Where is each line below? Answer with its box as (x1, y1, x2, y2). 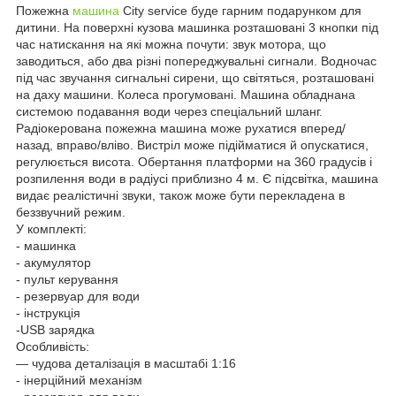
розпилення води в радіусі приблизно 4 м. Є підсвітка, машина (16, 171, 378, 186)
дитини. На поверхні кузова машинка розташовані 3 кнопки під (16, 19, 378, 34)
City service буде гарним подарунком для (119, 3, 362, 18)
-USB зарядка (16, 322, 95, 337)
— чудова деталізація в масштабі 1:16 (16, 355, 236, 370)
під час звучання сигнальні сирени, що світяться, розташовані (16, 70, 374, 85)
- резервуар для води (16, 288, 140, 303)
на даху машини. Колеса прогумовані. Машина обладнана (16, 87, 355, 102)
